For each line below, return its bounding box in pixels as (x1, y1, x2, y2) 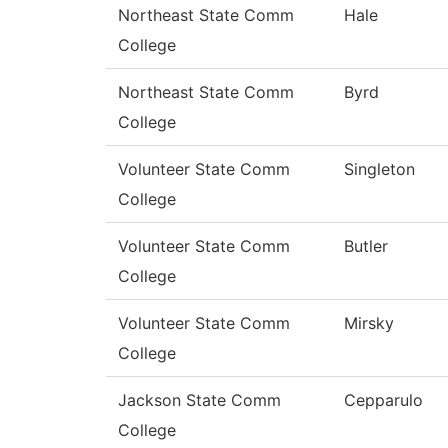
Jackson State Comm (118, 390, 281, 411)
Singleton (344, 159, 415, 180)
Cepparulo (344, 390, 423, 411)
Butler (344, 236, 388, 257)
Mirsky (344, 313, 394, 334)
